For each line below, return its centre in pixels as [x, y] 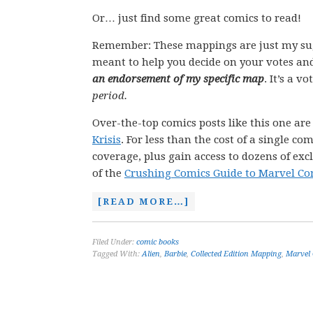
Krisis [107, 140]
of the [108, 173]
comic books [158, 242]
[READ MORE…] [144, 202]
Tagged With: [117, 254]
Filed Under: [114, 242]
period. [110, 96]
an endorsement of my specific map [178, 79]
